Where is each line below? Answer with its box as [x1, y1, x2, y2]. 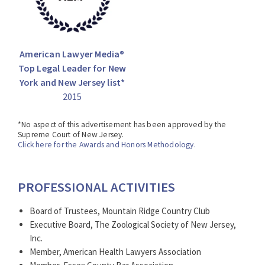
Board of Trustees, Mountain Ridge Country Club [30, 205, 210, 217]
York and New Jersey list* [19, 76, 125, 89]
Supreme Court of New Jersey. [18, 130, 124, 140]
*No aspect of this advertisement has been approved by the [18, 119, 227, 130]
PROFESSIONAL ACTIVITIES [18, 179, 175, 196]
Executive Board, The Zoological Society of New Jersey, [30, 219, 236, 231]
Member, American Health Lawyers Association [30, 246, 201, 258]
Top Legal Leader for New [18, 62, 127, 75]
